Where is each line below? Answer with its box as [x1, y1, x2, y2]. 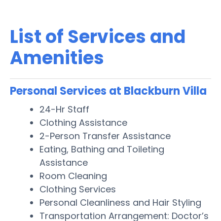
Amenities [10, 45, 104, 71]
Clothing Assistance [39, 116, 127, 129]
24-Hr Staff [39, 103, 89, 115]
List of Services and [10, 24, 185, 49]
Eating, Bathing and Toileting [39, 143, 164, 155]
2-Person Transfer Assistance [39, 129, 171, 142]
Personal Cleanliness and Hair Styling [39, 196, 201, 209]
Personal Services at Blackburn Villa [10, 83, 207, 99]
